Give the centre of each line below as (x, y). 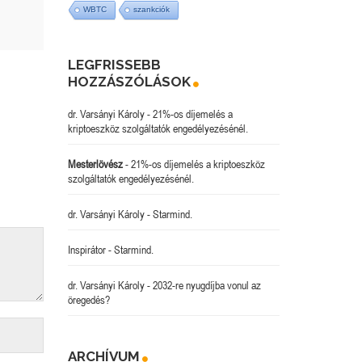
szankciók (151, 10)
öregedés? (88, 300)
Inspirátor (86, 250)
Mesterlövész (95, 164)
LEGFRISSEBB (114, 65)
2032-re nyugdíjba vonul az (206, 286)
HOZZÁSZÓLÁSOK (129, 82)
